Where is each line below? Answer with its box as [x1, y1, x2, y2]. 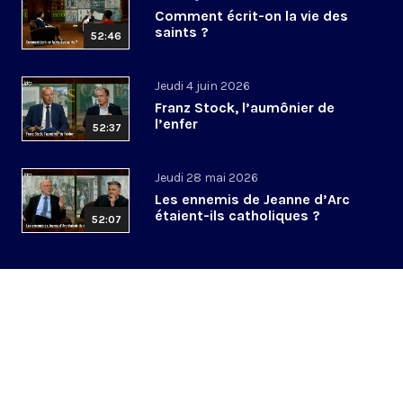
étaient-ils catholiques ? [155, 207, 320, 225]
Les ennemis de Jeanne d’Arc [155, 191, 350, 209]
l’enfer [155, 115, 198, 133]
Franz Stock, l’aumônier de [155, 99, 335, 117]
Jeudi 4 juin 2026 [155, 78, 250, 94]
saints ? [155, 23, 209, 41]
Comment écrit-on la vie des [155, 7, 348, 25]
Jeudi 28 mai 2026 [155, 170, 258, 186]
